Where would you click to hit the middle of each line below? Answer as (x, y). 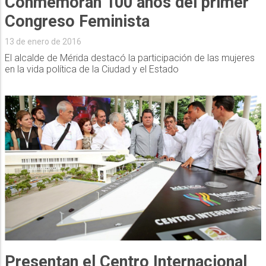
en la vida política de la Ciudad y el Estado (91, 69)
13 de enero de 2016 (43, 41)
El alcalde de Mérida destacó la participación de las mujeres (129, 58)
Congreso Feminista (77, 21)
